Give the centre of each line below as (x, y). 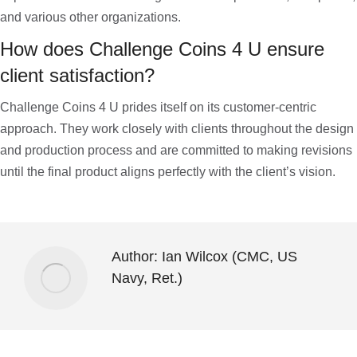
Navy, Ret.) (147, 278)
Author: (135, 257)
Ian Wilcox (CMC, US (228, 257)
